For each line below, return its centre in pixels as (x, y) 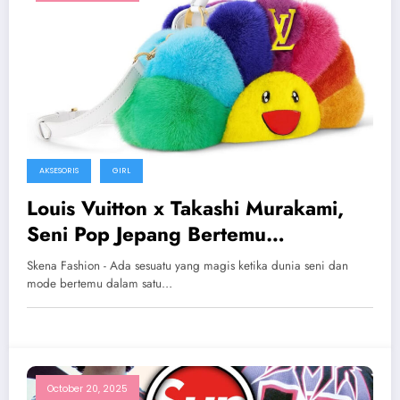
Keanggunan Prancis (122, 260)
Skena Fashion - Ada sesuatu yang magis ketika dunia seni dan (187, 266)
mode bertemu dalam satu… (100, 284)
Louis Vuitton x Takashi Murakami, (185, 208)
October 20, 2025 (87, 389)
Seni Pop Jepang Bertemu (146, 234)
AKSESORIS (59, 171)
